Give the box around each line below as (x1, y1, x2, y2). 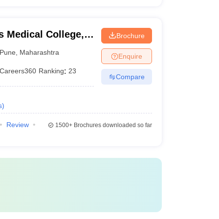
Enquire (118, 52, 142, 60)
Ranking (39, 67, 65, 75)
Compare (115, 72, 145, 81)
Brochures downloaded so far (72, 122, 152, 129)
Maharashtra (20, 48, 60, 56)
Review (6, 121, 29, 129)
